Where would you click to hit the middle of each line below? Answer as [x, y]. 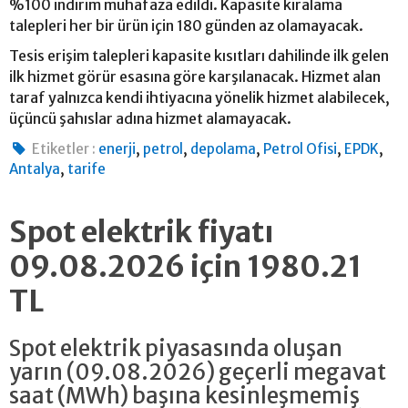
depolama [224, 149]
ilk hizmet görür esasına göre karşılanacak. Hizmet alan [195, 77]
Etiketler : [64, 149]
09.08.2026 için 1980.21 [185, 267]
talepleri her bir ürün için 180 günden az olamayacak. [186, 26]
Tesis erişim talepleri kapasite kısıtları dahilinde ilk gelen [199, 56]
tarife [87, 169]
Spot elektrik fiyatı [142, 233]
